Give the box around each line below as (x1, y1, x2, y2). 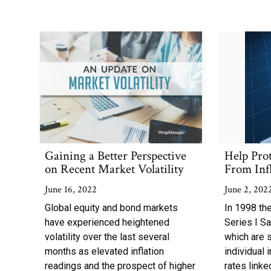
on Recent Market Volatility (45, 161, 184, 177)
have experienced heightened (45, 217, 170, 228)
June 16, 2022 (45, 183, 97, 196)
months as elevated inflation (45, 246, 165, 257)
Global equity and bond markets (45, 202, 178, 214)
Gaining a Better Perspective (45, 148, 187, 164)
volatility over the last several (45, 231, 170, 243)
